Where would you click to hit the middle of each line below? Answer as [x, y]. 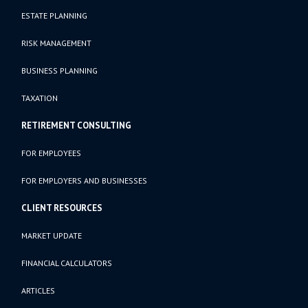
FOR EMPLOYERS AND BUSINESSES [85, 180]
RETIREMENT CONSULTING [77, 125]
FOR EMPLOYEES [52, 153]
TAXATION [40, 98]
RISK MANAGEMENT [57, 43]
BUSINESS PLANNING [60, 70]
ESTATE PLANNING [55, 15]
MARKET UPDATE [52, 235]
